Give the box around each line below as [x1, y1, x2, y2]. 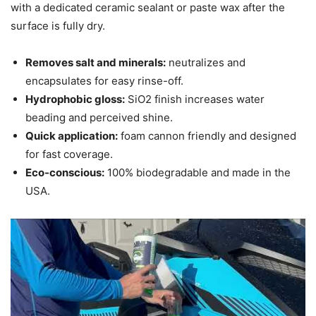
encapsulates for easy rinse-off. [25, 74, 183, 88]
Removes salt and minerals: [25, 56, 166, 70]
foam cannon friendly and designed [118, 129, 296, 143]
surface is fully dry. [11, 19, 105, 33]
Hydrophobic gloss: [25, 92, 125, 107]
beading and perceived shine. [25, 111, 173, 125]
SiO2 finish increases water [125, 92, 265, 107]
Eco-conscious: [25, 166, 104, 180]
